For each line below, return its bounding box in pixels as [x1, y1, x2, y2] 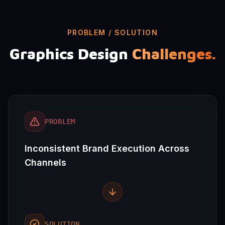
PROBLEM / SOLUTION [67, 28, 158, 37]
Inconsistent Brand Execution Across [25, 143, 189, 154]
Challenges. [132, 45, 216, 62]
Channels [25, 157, 66, 168]
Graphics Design [9, 45, 128, 62]
